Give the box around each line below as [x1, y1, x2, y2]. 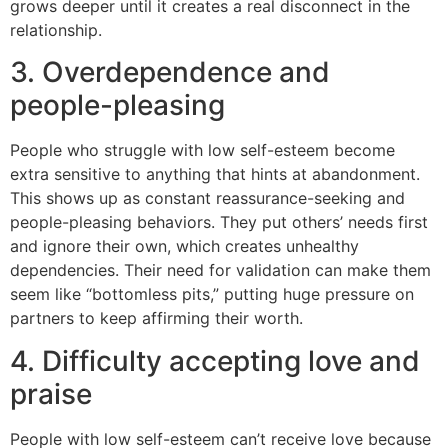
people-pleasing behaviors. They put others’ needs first [10, 212, 428, 233]
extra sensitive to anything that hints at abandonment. [10, 164, 420, 185]
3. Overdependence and [10, 55, 330, 90]
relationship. [10, 20, 102, 41]
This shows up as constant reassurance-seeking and [10, 188, 405, 209]
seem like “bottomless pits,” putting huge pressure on [10, 284, 414, 305]
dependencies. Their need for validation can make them [10, 260, 431, 281]
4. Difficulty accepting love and [10, 343, 420, 378]
